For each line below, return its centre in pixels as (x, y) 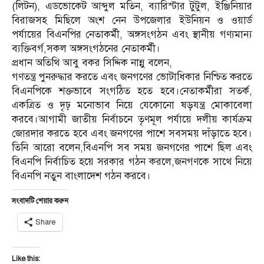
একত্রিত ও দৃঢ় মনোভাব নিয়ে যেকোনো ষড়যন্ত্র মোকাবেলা (132, 105)
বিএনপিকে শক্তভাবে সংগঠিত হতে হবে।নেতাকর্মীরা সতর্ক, (132, 91)
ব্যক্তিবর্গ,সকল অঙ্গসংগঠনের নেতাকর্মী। (86, 48)
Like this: (26, 258)
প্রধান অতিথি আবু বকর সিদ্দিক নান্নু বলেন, (92, 62)
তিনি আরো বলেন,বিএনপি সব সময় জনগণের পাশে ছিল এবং (132, 147)
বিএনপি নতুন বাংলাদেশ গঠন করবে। (81, 176)
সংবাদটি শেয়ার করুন (40, 201)
